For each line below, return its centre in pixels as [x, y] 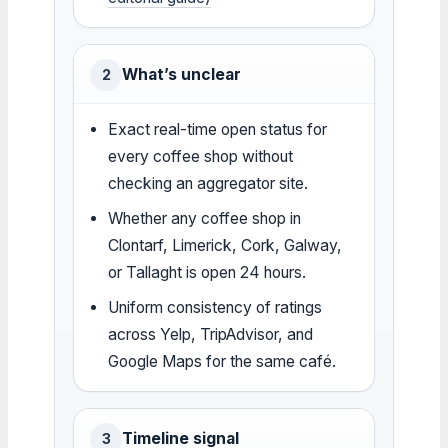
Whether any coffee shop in [205, 218]
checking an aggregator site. [208, 183]
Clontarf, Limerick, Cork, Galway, [225, 245]
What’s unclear [181, 74]
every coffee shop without [201, 156]
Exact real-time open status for [218, 129]
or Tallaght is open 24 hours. [207, 272]
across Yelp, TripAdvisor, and [211, 334]
